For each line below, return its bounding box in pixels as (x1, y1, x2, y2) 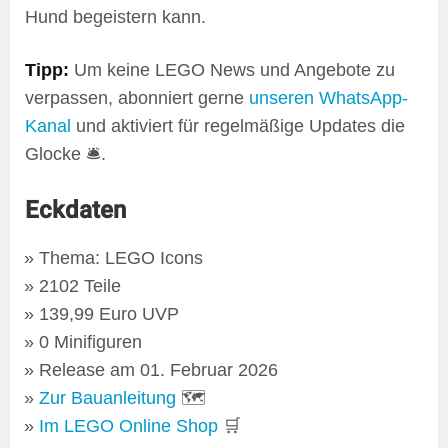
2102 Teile (39, 275, 122, 296)
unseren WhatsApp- (249, 87, 408, 108)
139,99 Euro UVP (39, 303, 180, 324)
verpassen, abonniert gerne (25, 87, 249, 108)
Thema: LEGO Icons (39, 247, 204, 268)
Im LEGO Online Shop (39, 415, 219, 436)
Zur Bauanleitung (39, 387, 177, 408)
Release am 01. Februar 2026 (39, 359, 279, 380)
